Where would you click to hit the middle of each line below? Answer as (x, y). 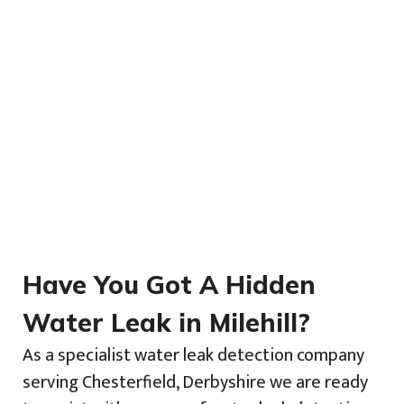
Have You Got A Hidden (169, 284)
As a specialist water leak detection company (193, 355)
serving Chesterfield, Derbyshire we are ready (195, 382)
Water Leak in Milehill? (166, 322)
